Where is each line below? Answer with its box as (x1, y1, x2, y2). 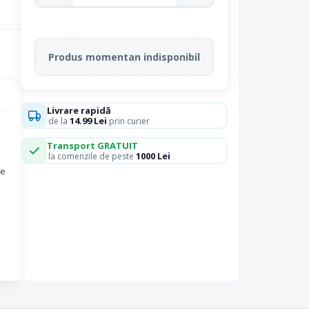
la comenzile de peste (48, 150, 136, 162)
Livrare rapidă (46, 104, 111, 117)
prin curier (106, 115, 150, 127)
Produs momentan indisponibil (48, 50, 200, 63)
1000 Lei (135, 150, 170, 162)
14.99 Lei (69, 114, 107, 127)
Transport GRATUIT (46, 139, 138, 152)
